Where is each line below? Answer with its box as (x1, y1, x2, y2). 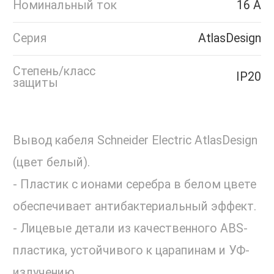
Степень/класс (13, 64, 95, 79)
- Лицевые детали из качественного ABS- (13, 221, 248, 236)
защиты (13, 76, 58, 91)
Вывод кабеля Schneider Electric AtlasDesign (13, 133, 257, 148)
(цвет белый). (13, 155, 90, 170)
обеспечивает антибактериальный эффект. (13, 199, 256, 214)
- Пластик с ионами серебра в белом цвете (13, 177, 256, 192)
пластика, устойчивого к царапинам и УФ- (13, 243, 250, 258)
